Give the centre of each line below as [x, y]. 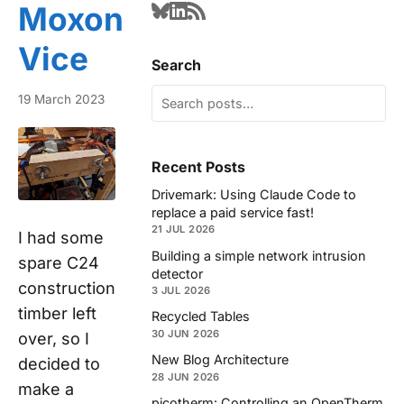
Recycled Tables [201, 317]
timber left [57, 314]
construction [67, 289]
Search [176, 65]
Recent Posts [198, 166]
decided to [59, 364]
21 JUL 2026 [184, 230]
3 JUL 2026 [181, 291]
